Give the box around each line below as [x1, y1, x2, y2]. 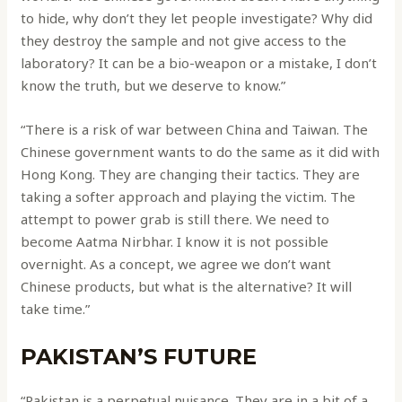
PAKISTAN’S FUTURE [21, 344, 258, 371]
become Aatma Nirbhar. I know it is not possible [21, 232, 329, 251]
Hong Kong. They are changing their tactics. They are [21, 165, 361, 184]
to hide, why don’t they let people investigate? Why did [21, 9, 373, 28]
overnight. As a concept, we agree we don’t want [21, 255, 332, 274]
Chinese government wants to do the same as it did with [21, 143, 380, 162]
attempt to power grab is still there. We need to [21, 210, 330, 229]
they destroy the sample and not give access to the [21, 31, 347, 50]
